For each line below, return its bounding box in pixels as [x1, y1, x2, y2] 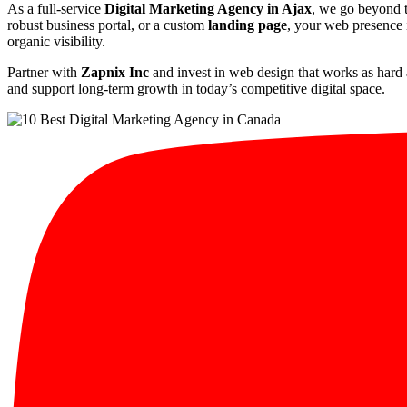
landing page [208, 16, 287, 33]
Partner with [7, 64, 81, 80]
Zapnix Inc [81, 64, 149, 80]
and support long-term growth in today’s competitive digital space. [7, 80, 385, 96]
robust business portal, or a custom [7, 16, 208, 33]
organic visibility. [7, 33, 105, 49]
